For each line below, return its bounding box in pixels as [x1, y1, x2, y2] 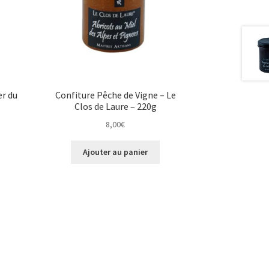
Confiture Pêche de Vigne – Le [55, 88, 176, 101]
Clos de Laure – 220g [74, 100, 157, 112]
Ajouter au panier [83, 147, 148, 158]
